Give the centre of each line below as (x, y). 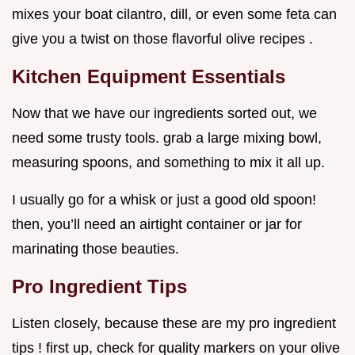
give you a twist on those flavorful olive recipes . (162, 39)
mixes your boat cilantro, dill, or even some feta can (174, 15)
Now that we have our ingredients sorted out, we (164, 114)
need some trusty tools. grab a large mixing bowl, (167, 138)
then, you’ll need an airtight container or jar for (157, 225)
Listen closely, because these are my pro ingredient (174, 324)
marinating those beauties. (95, 249)
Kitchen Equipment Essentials (149, 77)
